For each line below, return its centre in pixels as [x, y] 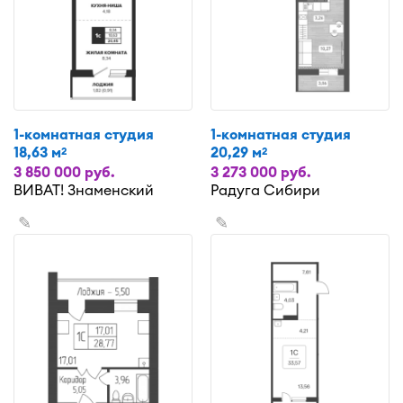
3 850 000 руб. [64, 172]
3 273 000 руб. [261, 172]
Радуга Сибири [265, 190]
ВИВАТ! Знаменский [84, 190]
